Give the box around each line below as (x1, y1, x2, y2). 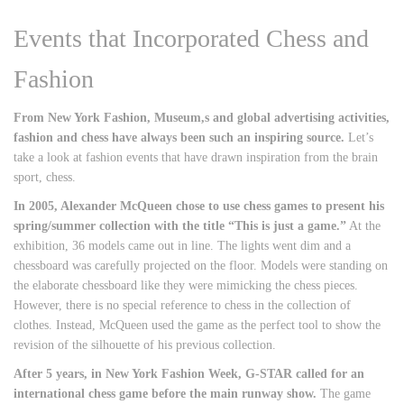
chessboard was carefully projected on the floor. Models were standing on (14, 259, 388, 272)
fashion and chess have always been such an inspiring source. (14, 131, 344, 144)
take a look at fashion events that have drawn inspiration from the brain (14, 151, 378, 164)
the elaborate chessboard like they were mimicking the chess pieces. (14, 279, 358, 292)
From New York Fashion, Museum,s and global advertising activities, (14, 111, 390, 124)
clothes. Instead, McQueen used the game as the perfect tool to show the (14, 318, 381, 332)
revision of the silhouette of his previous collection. (14, 338, 276, 352)
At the (346, 219, 381, 233)
